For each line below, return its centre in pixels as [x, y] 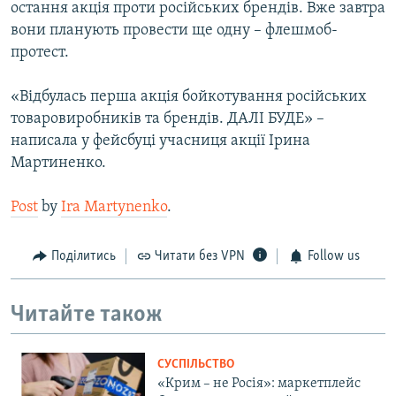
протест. [40, 53]
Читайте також [87, 315]
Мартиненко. [58, 164]
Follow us [333, 257]
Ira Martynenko [114, 208]
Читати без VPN [200, 257]
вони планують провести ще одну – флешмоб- [174, 31]
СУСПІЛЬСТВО [196, 365]
